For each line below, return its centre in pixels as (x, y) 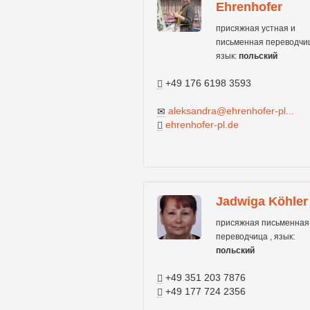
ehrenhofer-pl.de (202, 125)
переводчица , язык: (255, 237)
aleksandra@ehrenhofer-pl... (231, 111)
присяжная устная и (256, 28)
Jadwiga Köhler (262, 201)
